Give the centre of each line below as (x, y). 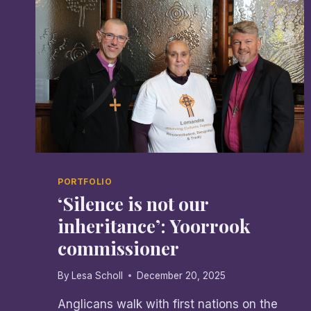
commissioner (118, 248)
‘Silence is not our (133, 204)
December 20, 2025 (182, 275)
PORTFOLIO (85, 182)
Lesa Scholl (98, 275)
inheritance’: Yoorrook (154, 226)
